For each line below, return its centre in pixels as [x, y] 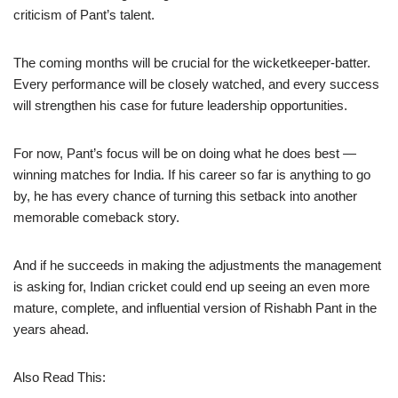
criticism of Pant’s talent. [84, 14]
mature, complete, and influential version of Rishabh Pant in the [195, 307]
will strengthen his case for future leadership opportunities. [180, 105]
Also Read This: [60, 377]
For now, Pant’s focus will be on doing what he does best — [185, 153]
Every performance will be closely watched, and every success [196, 84]
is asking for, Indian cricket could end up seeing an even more [191, 286]
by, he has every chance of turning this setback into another [185, 195]
